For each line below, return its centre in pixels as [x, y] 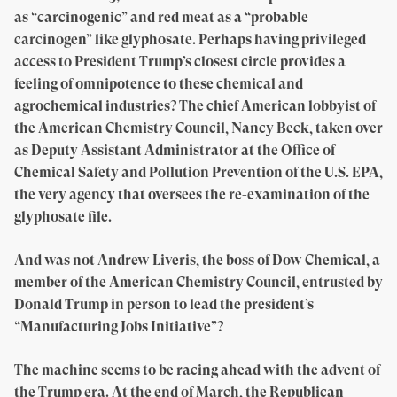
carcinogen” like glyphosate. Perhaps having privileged [190, 39]
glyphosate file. [63, 217]
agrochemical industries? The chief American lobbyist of [195, 106]
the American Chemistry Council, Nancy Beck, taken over [198, 128]
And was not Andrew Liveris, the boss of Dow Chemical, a [197, 260]
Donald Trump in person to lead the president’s [164, 304]
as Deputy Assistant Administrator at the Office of [175, 150]
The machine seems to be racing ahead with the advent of [197, 370]
